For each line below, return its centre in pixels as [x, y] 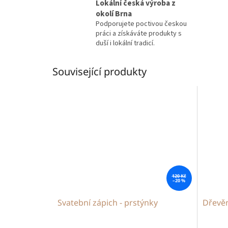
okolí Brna [114, 14]
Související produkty [99, 72]
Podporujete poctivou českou [141, 24]
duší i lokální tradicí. [125, 44]
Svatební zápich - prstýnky [108, 202]
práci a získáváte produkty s [139, 34]
